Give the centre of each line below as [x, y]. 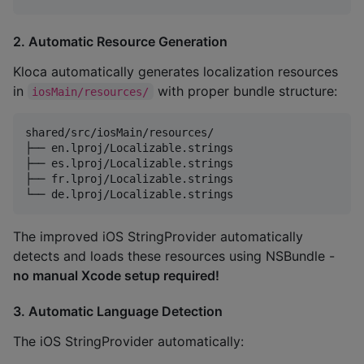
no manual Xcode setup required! [116, 275]
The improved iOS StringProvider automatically [158, 236]
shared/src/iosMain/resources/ [119, 132]
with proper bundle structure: [245, 91]
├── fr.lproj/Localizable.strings [129, 178]
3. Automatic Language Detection [118, 312]
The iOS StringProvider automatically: [128, 342]
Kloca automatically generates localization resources [175, 71]
